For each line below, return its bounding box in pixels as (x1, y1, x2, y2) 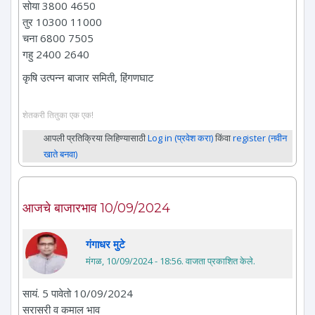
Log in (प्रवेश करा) (148, 131, 213, 145)
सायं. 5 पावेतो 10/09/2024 (22, 286, 133, 301)
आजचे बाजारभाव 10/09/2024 (22, 200, 170, 217)
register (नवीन (233, 131, 287, 145)
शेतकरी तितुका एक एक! (22, 109, 94, 121)
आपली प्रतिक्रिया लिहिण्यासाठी (44, 131, 148, 145)
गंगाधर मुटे (86, 237, 125, 252)
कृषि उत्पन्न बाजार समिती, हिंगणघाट (22, 70, 154, 84)
